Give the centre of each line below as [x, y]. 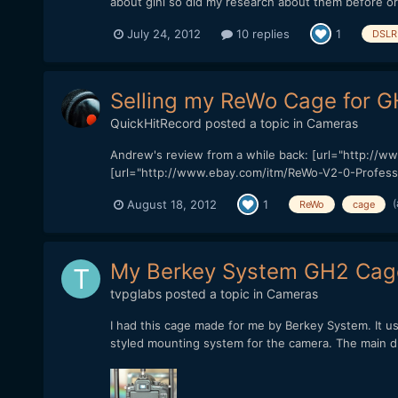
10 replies [261, 33]
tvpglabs [135, 294]
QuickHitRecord [155, 123]
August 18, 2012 [171, 204]
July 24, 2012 [163, 33]
